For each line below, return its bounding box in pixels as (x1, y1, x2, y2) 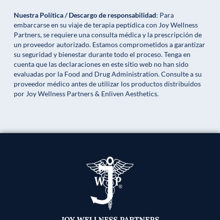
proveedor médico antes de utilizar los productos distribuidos (14, 80, 201, 88)
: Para (156, 11, 174, 20)
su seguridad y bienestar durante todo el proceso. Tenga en (14, 50, 191, 59)
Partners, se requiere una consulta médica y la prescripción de (14, 30, 202, 39)
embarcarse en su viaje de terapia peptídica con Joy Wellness (14, 21, 198, 29)
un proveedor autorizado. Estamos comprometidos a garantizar (14, 40, 205, 49)
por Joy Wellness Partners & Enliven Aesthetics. (14, 89, 159, 98)
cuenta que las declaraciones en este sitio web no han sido (14, 60, 189, 69)
